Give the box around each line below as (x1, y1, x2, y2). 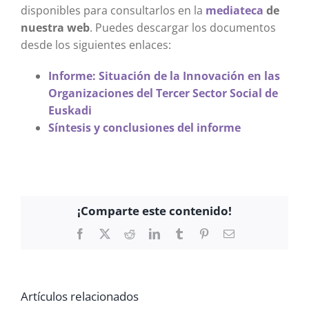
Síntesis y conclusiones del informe (48, 119, 241, 135)
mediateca (205, 2, 263, 18)
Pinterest (209, 227, 246, 239)
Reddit (134, 227, 163, 239)
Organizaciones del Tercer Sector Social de (48, 85, 278, 101)
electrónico (234, 238, 281, 250)
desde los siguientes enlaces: (20, 37, 171, 52)
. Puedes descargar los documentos (89, 19, 276, 35)
